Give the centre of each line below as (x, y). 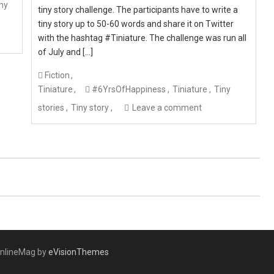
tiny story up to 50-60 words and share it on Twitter (136, 24)
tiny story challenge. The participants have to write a (138, 10)
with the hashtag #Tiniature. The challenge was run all (143, 38)
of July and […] (66, 52)
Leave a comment (167, 108)
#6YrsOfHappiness (129, 89)
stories (51, 108)
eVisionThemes (79, 252)
